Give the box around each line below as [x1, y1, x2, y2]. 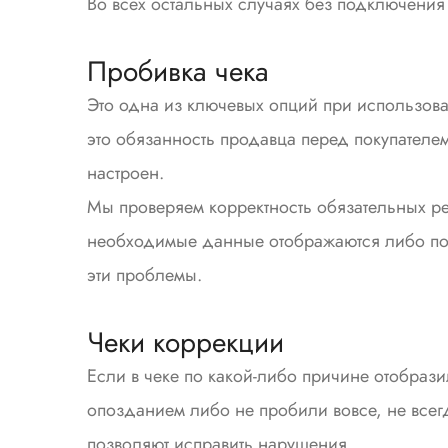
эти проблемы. [87, 262, 202, 288]
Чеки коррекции [87, 322, 284, 363]
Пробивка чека [87, 51, 269, 92]
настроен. [87, 160, 164, 186]
